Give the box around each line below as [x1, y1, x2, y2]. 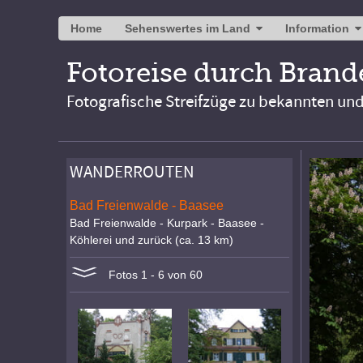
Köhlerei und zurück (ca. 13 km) [70, 233, 234, 247]
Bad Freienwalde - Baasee [70, 198, 224, 213]
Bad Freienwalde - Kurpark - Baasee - [70, 216, 265, 230]
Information [285, 21, 349, 35]
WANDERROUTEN [70, 161, 195, 184]
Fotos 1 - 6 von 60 [99, 268, 203, 282]
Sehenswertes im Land [125, 21, 250, 35]
